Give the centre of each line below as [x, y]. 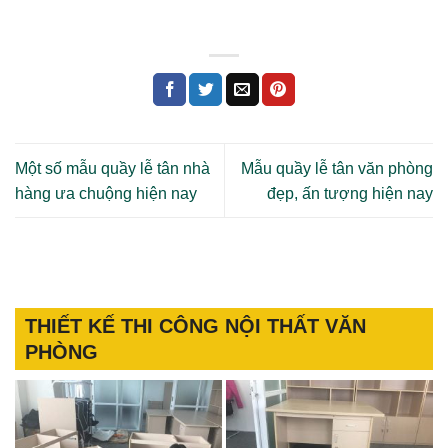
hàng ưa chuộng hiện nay [106, 193]
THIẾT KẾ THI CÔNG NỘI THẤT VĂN [195, 325]
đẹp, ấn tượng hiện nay [350, 193]
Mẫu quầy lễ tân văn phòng [337, 168]
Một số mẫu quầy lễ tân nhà [112, 168]
